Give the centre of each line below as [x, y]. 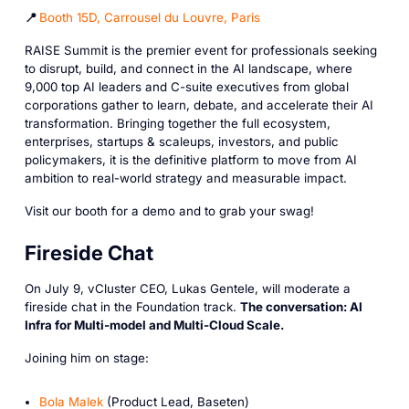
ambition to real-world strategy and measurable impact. [185, 178]
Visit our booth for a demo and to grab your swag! [169, 210]
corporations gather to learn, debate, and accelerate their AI [199, 105]
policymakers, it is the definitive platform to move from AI [190, 159]
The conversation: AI [301, 307]
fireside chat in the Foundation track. [132, 307]
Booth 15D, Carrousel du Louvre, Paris [149, 18]
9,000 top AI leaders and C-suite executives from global [186, 86]
